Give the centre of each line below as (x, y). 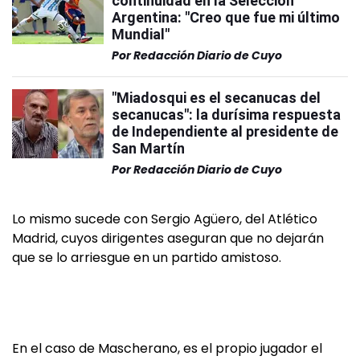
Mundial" (141, 34)
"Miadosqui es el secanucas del (216, 98)
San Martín (148, 148)
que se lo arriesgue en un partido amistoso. (147, 258)
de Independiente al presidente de (225, 131)
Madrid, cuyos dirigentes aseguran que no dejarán (168, 238)
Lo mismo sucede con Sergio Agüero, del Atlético (165, 219)
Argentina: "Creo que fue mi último (226, 17)
